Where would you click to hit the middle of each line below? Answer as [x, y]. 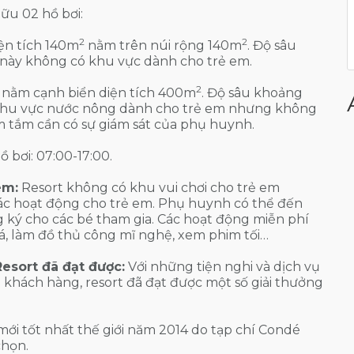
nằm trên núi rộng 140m [163, 45]
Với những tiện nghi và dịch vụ [222, 266]
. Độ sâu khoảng [252, 92]
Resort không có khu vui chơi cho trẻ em [149, 187]
